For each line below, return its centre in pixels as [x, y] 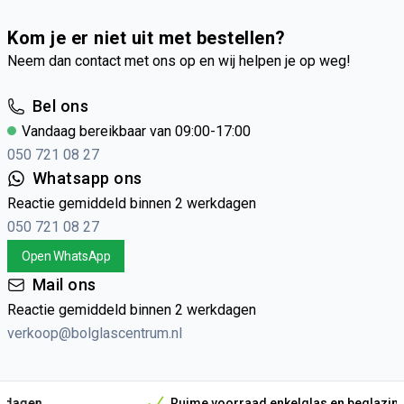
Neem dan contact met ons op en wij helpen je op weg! [179, 61]
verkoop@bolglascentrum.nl [95, 333]
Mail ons [64, 285]
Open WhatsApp [66, 256]
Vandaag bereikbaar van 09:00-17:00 [136, 131]
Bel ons [61, 106]
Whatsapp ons [87, 178]
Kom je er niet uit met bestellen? [147, 38]
